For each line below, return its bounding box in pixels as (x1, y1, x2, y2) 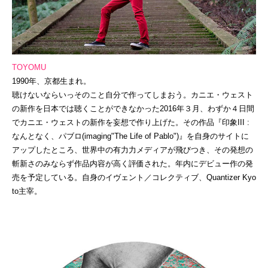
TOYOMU (12, 63, 46, 72)
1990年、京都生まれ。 (12, 77, 91, 86)
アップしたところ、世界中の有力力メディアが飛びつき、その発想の (12, 145, 253, 155)
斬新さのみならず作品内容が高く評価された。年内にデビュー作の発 (12, 159, 253, 169)
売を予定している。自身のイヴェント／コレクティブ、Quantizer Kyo (12, 173, 256, 182)
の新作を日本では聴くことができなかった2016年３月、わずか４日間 (12, 104, 254, 114)
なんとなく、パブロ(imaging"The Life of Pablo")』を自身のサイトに (12, 132, 249, 141)
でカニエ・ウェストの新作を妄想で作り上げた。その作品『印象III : (12, 118, 249, 127)
